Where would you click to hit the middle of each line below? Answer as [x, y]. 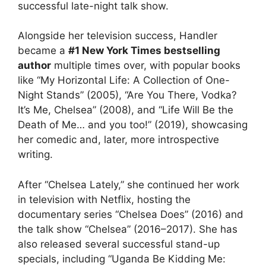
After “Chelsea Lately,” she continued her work [129, 184]
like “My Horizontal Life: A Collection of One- [124, 80]
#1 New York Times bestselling [144, 51]
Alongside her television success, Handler [118, 36]
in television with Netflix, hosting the [104, 199]
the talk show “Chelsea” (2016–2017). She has [128, 229]
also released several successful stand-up [119, 244]
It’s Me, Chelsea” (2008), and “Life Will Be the [126, 110]
